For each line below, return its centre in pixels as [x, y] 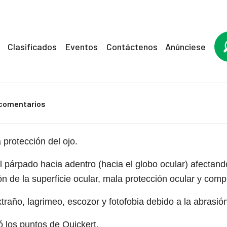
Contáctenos [132, 46]
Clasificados [32, 46]
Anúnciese [185, 46]
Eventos [82, 46]
